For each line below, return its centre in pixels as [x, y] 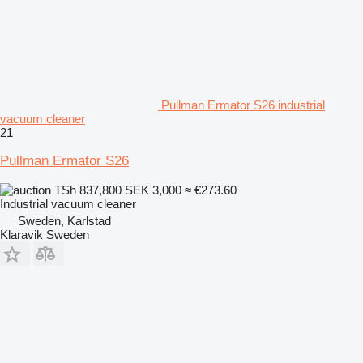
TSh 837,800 [88, 190]
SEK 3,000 [153, 190]
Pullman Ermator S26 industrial [243, 105]
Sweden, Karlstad [64, 220]
